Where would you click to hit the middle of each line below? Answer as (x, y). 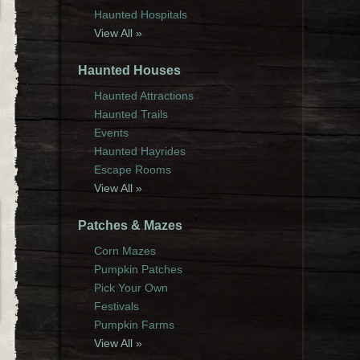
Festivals (117, 307)
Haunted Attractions (144, 96)
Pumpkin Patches (139, 270)
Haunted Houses (130, 71)
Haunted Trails (131, 115)
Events (112, 133)
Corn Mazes (125, 251)
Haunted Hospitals (141, 15)
